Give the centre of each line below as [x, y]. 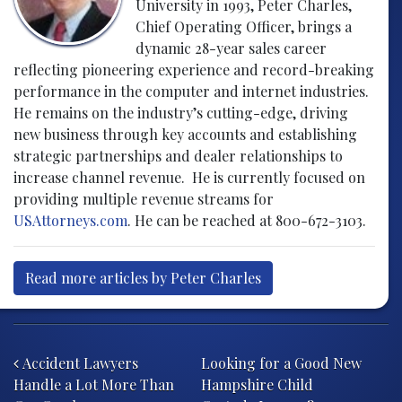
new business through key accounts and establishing [185, 135]
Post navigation [116, 339]
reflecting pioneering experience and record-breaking [194, 70]
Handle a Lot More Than [94, 385]
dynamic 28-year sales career [231, 48]
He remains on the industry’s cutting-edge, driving [181, 113]
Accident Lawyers [79, 363]
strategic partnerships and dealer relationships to [178, 156]
